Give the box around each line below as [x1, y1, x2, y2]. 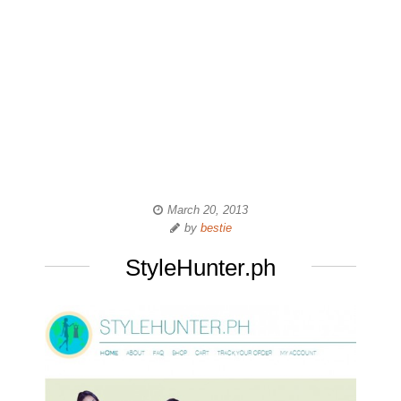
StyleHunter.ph [125, 254, 276, 281]
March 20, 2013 [167, 203, 248, 217]
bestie [200, 221, 232, 235]
